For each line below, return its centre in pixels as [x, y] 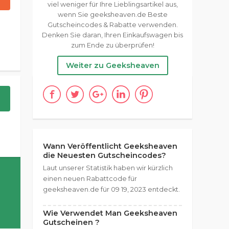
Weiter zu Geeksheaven [112, 65]
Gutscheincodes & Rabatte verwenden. [112, 25]
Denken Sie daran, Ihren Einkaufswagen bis [112, 35]
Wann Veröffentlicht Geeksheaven [110, 146]
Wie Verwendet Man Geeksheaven [110, 213]
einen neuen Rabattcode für [90, 179]
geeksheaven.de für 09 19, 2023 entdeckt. [111, 189]
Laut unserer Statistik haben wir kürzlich [108, 168]
